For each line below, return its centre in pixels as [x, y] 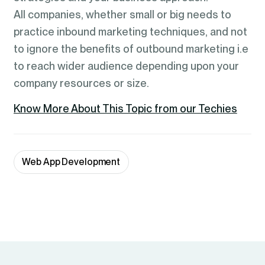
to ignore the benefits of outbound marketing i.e [131, 49]
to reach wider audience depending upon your [126, 66]
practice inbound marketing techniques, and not [130, 31]
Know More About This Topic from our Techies [125, 109]
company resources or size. [81, 83]
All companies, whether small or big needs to [122, 14]
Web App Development [71, 162]
